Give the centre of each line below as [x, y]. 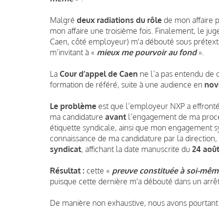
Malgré [63, 20]
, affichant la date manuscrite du [137, 149]
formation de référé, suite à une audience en [127, 84]
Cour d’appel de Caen [99, 74]
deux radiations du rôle [119, 20]
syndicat [66, 149]
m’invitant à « [73, 52]
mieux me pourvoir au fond [147, 52]
